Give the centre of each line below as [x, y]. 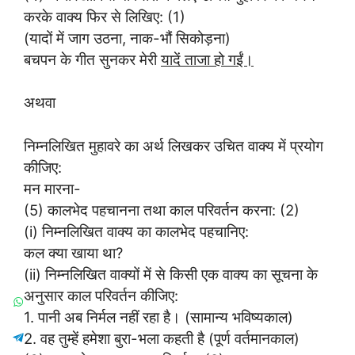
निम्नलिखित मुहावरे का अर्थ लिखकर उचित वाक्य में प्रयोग [174, 146]
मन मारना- [52, 189]
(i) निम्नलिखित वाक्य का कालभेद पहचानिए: [136, 232]
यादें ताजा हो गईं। [207, 59]
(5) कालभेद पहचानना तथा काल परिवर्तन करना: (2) [162, 210]
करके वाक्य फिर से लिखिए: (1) [105, 16]
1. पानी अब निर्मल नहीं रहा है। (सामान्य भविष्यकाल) [158, 317]
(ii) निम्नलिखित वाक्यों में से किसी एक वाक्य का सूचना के [171, 275]
